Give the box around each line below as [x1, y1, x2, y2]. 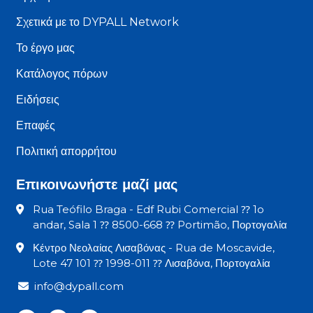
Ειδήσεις [16, 92, 60, 106]
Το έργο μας [16, 41, 75, 54]
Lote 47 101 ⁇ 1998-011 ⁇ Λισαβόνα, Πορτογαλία [32, 256, 270, 270]
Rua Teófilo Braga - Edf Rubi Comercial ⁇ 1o [32, 202, 264, 216]
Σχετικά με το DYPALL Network [16, 15, 180, 29]
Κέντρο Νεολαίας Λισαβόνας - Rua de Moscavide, [32, 240, 275, 254]
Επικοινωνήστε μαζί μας [16, 175, 178, 193]
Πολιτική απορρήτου [16, 144, 117, 158]
